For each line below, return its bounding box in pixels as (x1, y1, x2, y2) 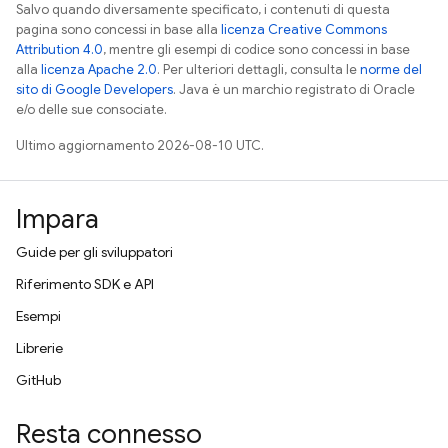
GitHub (16, 371, 61, 389)
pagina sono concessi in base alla (16, 21, 221, 38)
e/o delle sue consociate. (16, 101, 167, 118)
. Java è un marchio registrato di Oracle (173, 81, 415, 98)
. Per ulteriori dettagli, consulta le (157, 61, 360, 78)
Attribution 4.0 (16, 41, 103, 58)
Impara (16, 203, 99, 235)
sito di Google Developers (16, 81, 173, 98)
